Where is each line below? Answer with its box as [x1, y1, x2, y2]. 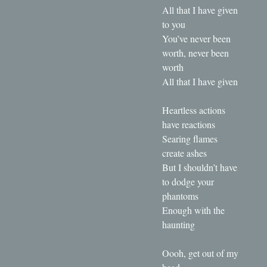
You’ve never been [162, 32, 231, 45]
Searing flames [162, 132, 218, 145]
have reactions [162, 117, 215, 131]
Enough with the [162, 203, 225, 216]
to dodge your [162, 175, 214, 188]
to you [162, 17, 185, 30]
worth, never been [162, 46, 229, 59]
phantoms [162, 189, 198, 202]
